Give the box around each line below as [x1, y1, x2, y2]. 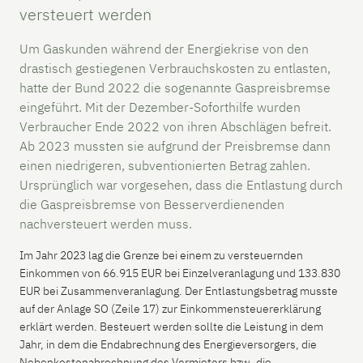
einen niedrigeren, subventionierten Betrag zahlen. [19, 156, 310, 173]
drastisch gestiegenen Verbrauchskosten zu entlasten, [19, 59, 331, 76]
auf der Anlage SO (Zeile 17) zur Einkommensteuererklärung [19, 301, 321, 316]
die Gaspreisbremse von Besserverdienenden [19, 195, 284, 212]
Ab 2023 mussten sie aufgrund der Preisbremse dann [19, 137, 331, 154]
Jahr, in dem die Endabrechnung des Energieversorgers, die [19, 336, 317, 352]
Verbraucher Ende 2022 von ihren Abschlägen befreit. [19, 117, 331, 135]
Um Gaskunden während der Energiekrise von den [19, 40, 309, 57]
